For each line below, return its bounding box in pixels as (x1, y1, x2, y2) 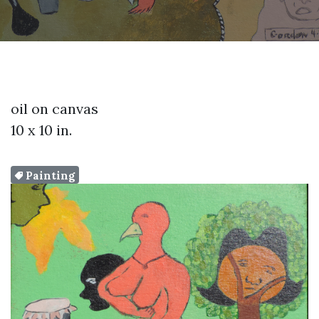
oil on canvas (11, 100, 98, 117)
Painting (26, 168, 75, 182)
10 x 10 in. (11, 121, 72, 139)
